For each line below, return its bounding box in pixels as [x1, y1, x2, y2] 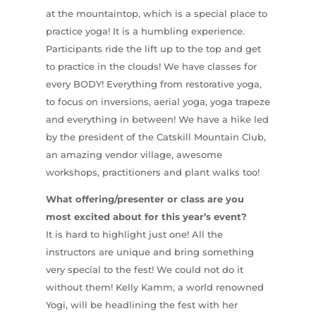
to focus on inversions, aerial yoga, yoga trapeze [45, 95, 270, 107]
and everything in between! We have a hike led [45, 113, 269, 125]
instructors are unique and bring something [45, 245, 254, 257]
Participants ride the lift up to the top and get [45, 42, 261, 54]
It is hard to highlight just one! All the [45, 228, 223, 240]
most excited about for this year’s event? [45, 210, 247, 222]
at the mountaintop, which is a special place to [45, 7, 267, 19]
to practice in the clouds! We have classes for [45, 60, 257, 72]
